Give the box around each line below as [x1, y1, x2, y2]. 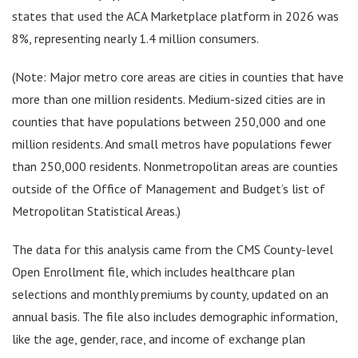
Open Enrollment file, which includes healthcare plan [12, 263, 295, 280]
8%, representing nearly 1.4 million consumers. [12, 30, 261, 46]
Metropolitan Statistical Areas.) [12, 202, 181, 219]
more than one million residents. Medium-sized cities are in [12, 90, 325, 107]
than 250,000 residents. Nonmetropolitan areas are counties [12, 157, 338, 174]
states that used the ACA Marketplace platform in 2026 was [12, 7, 339, 24]
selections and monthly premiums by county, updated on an [12, 285, 328, 302]
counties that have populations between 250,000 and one [12, 113, 326, 129]
